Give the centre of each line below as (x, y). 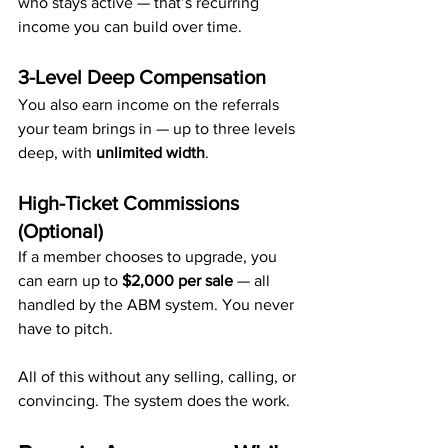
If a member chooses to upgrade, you (149, 256)
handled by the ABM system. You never (158, 304)
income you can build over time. (130, 26)
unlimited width (150, 152)
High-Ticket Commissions (131, 203)
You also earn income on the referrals (150, 104)
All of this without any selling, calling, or (159, 376)
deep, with (57, 152)
